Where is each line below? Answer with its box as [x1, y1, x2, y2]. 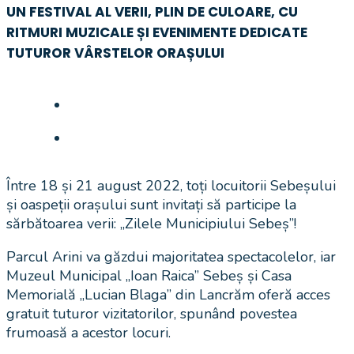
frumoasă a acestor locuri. [6, 322, 171, 342]
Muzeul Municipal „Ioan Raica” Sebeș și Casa [6, 265, 292, 285]
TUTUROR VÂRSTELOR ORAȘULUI [6, 43, 224, 62]
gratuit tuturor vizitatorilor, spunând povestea [6, 303, 297, 323]
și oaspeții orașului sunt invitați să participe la [6, 194, 296, 214]
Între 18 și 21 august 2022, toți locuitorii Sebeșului [6, 175, 336, 195]
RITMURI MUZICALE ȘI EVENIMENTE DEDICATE [6, 22, 307, 42]
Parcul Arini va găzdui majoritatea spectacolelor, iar [6, 247, 336, 266]
